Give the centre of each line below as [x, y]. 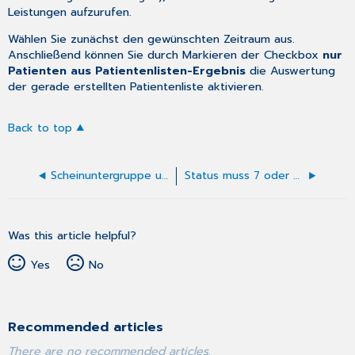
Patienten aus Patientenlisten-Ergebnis [127, 71]
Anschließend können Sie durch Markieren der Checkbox [166, 55]
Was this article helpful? [73, 236]
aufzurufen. [99, 11]
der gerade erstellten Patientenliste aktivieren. [136, 87]
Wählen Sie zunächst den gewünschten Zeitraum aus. [152, 39]
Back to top [40, 128]
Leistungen [38, 11]
